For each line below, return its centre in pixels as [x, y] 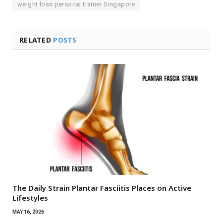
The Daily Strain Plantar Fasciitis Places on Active [102, 188]
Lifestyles [30, 197]
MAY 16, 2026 [28, 212]
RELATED [36, 40]
